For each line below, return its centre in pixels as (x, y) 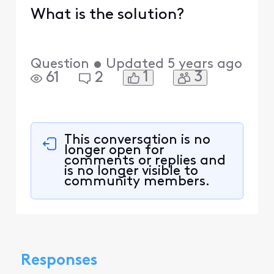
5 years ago (205, 65)
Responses (59, 261)
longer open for (114, 150)
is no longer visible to (131, 171)
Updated (135, 65)
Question (60, 65)
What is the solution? (107, 15)
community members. (137, 182)
